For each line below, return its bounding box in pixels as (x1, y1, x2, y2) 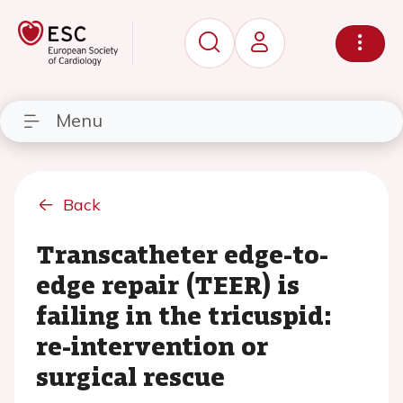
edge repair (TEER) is (36, 266, 300, 302)
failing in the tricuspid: (36, 297, 332, 333)
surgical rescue (36, 358, 225, 394)
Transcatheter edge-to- (36, 236, 328, 272)
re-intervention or (36, 327, 268, 363)
